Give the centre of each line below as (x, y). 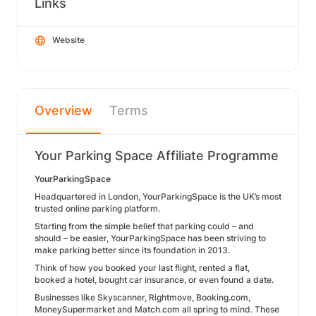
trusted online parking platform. (97, 208)
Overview (63, 110)
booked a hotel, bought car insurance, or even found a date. (154, 280)
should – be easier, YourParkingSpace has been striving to (150, 238)
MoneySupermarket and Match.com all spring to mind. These (157, 309)
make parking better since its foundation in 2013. (132, 250)
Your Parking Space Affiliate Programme (157, 156)
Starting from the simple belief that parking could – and (144, 226)
